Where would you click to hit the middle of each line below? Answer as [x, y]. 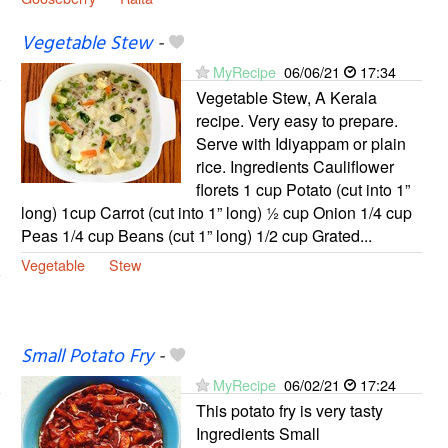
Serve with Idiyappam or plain [300, 143]
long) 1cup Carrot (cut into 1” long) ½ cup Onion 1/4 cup [216, 212]
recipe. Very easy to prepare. [296, 120]
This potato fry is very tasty [289, 411]
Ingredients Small [257, 434]
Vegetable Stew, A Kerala [286, 97]
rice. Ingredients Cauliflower [294, 166]
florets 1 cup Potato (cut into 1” [302, 189]
